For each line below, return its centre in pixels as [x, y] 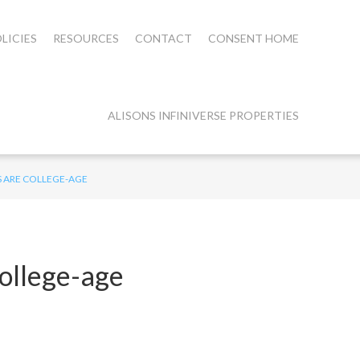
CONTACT [163, 38]
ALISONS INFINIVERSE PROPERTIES [203, 115]
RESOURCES [86, 38]
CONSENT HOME [253, 38]
